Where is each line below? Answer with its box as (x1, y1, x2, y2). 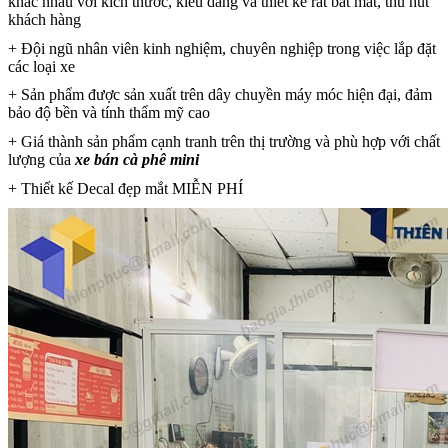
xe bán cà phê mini (75, 150, 199, 168)
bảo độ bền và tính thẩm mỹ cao (8, 104, 210, 122)
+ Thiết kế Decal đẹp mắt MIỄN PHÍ (8, 179, 243, 197)
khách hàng (8, 10, 81, 28)
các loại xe (8, 57, 75, 75)
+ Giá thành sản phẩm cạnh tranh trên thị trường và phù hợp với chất (8, 132, 440, 150)
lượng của (8, 150, 75, 168)
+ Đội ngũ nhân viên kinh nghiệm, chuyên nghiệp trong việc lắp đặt (8, 39, 436, 57)
